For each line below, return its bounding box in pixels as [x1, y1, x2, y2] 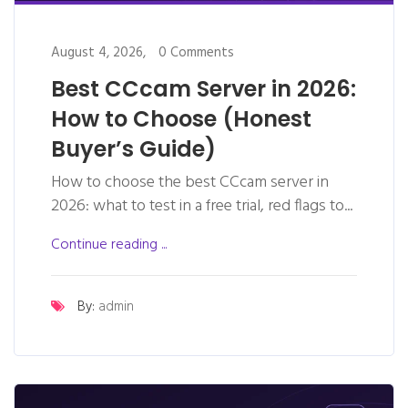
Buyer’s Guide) [51, 133, 216, 164]
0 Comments [158, 41, 234, 64]
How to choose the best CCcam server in [51, 168, 329, 196]
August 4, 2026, [51, 41, 146, 64]
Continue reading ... [51, 232, 167, 257]
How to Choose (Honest [51, 103, 311, 134]
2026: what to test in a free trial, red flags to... [51, 192, 352, 219]
